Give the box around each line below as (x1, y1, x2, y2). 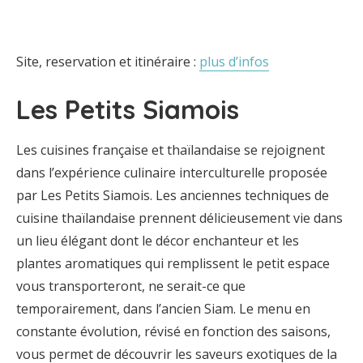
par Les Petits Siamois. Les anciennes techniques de (16, 186, 329, 204)
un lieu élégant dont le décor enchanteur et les (16, 232, 299, 250)
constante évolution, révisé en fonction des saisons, (16, 322, 331, 340)
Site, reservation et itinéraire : (16, 53, 199, 70)
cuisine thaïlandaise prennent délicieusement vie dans (16, 209, 343, 227)
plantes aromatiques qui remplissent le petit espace (16, 254, 330, 272)
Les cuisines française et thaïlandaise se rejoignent (16, 141, 325, 159)
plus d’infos (199, 53, 269, 70)
